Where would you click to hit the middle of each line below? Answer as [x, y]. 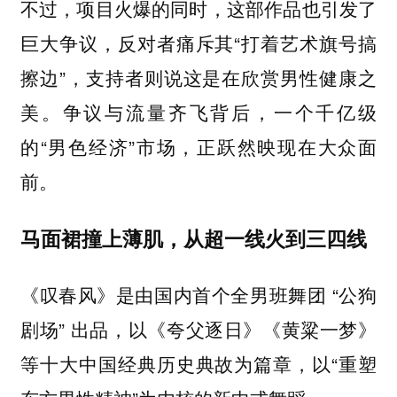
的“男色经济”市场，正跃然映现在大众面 [198, 147]
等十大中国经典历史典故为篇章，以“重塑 [198, 364]
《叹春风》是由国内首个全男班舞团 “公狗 [198, 295]
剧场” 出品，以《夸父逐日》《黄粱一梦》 [198, 329]
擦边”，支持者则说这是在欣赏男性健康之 [198, 78]
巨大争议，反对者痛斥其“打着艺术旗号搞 [198, 43]
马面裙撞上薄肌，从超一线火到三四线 [193, 237]
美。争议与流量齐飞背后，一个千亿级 [198, 112]
